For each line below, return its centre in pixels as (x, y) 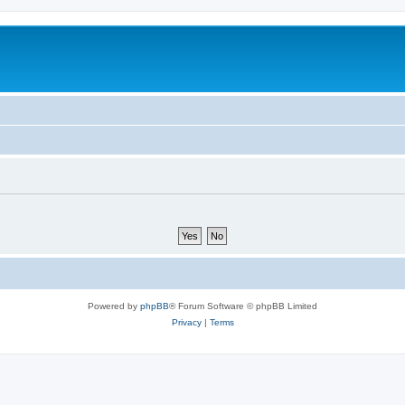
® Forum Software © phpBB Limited (243, 306)
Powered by (114, 306)
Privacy (186, 322)
